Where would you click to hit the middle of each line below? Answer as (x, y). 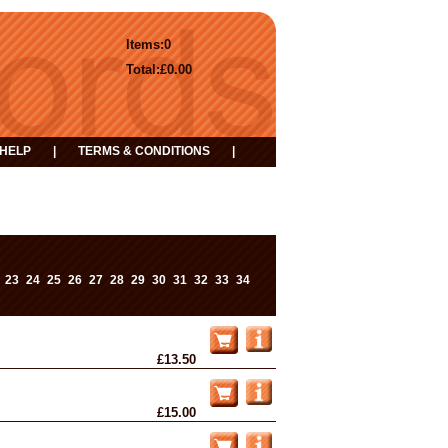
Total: (143, 69)
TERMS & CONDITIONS (144, 151)
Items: (145, 44)
